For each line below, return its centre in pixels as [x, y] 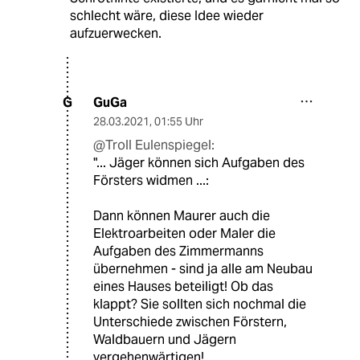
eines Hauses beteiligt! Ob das [183, 286]
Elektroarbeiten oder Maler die [184, 233]
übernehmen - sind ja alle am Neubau [203, 268]
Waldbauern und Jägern [165, 339]
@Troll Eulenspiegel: [154, 145]
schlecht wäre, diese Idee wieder [166, 15]
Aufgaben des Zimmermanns [178, 251]
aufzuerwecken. [115, 33]
